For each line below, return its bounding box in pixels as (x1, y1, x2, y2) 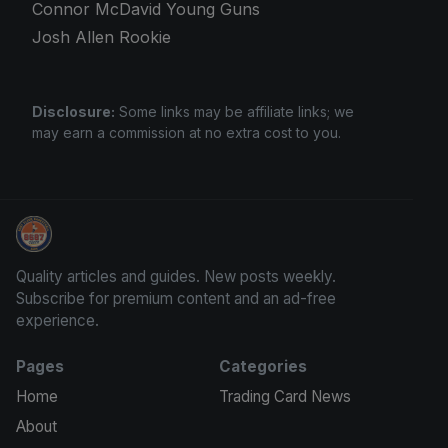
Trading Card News (218, 387, 351, 406)
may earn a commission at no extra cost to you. (32, 123, 341, 141)
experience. (16, 311, 99, 330)
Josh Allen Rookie (32, 26, 171, 47)
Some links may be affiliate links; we (115, 102, 354, 120)
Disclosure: (32, 102, 115, 120)
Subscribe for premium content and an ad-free (16, 289, 336, 308)
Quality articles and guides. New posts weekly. (16, 267, 336, 286)
